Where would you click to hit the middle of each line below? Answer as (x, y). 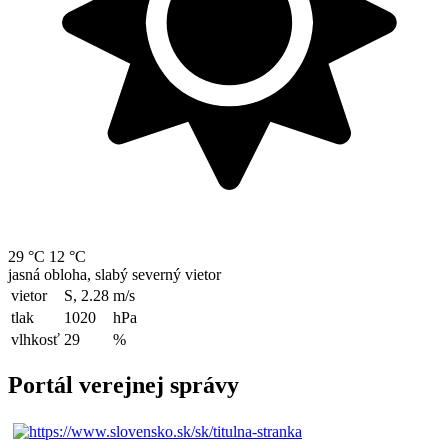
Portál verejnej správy (123, 384)
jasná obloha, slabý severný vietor (114, 274)
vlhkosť (35, 339)
